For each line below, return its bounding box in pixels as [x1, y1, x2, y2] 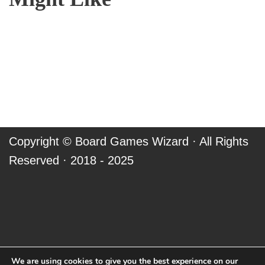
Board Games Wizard [75, 135, 189, 148]
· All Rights [189, 135, 248, 148]
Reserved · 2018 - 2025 [9, 154, 134, 167]
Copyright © [9, 135, 75, 148]
